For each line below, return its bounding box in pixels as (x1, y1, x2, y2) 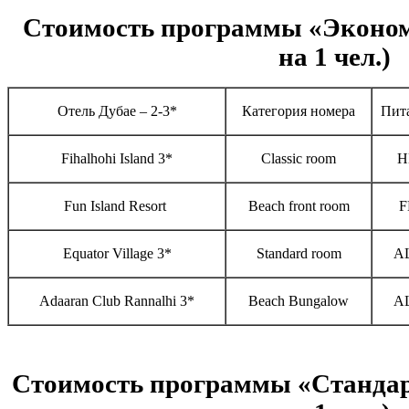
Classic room (261, 151, 336, 167)
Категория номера (242, 103, 355, 120)
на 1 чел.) (278, 43, 391, 72)
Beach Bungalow (248, 293, 349, 309)
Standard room (256, 246, 341, 262)
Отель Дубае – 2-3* (57, 103, 177, 120)
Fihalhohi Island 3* (61, 151, 173, 167)
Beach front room (247, 198, 350, 215)
